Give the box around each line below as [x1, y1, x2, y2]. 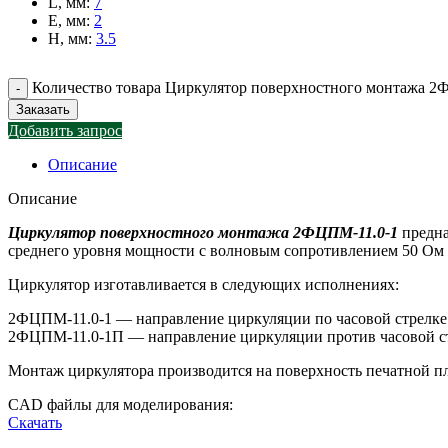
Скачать [8, 414, 62, 432]
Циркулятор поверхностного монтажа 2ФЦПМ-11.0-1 [8, 224, 398, 242]
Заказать [16, 102, 70, 118]
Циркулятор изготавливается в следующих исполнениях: [8, 276, 399, 294]
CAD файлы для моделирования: [8, 396, 233, 414]
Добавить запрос [8, 122, 122, 140]
